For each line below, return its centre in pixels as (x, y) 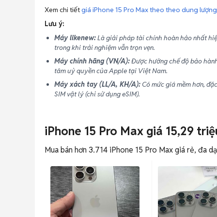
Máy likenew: (75, 38)
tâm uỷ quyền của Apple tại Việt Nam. (111, 71)
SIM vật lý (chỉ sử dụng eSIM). (97, 94)
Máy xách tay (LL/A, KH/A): (97, 84)
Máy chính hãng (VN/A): (92, 61)
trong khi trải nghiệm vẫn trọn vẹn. (105, 47)
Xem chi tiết (63, 10)
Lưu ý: (54, 24)
